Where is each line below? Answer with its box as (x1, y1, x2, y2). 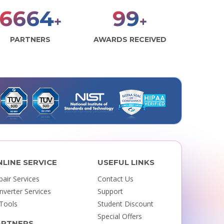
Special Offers (97, 211, 142, 221)
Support (97, 186, 123, 196)
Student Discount (97, 198, 154, 208)
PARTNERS (11, 34, 52, 44)
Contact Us (97, 173, 134, 183)
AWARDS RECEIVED (92, 34, 166, 44)
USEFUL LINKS (97, 157, 155, 167)
